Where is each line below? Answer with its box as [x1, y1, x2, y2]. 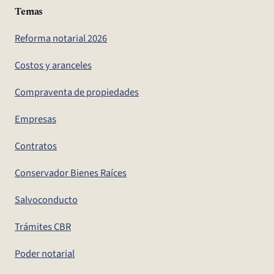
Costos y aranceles [15, 57, 92, 73]
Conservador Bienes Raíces [15, 165, 127, 180]
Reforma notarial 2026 [15, 31, 107, 46]
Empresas [15, 111, 56, 127]
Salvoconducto [15, 192, 78, 207]
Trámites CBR [15, 219, 71, 234]
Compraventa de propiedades [15, 84, 139, 100]
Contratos [15, 138, 57, 154]
